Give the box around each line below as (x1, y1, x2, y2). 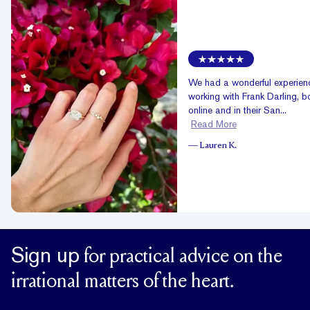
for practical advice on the (80, 247, 282, 268)
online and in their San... (188, 104, 286, 116)
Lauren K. (200, 141, 237, 152)
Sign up (11, 243, 80, 268)
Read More (191, 118, 237, 130)
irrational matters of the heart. (11, 272, 234, 293)
